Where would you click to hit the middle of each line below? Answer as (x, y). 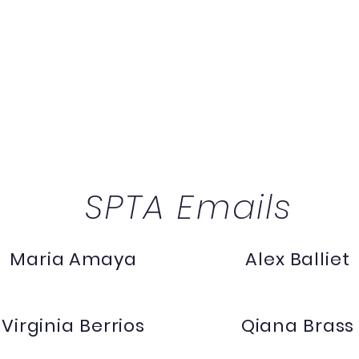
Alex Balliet (298, 259)
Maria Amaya (73, 259)
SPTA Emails (188, 207)
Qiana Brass (298, 326)
